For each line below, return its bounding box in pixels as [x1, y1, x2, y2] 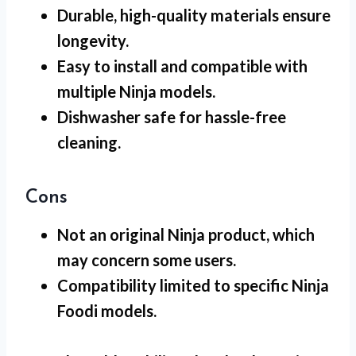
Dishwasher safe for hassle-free [57, 106, 286, 126]
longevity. [57, 30, 129, 50]
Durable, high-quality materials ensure [57, 5, 331, 25]
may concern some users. [57, 250, 236, 269]
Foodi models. [57, 300, 157, 320]
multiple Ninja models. [57, 81, 215, 101]
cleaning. [57, 132, 121, 152]
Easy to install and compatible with [57, 56, 308, 75]
